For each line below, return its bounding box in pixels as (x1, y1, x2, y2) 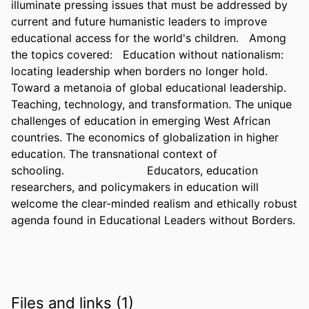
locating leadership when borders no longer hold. (11, 63, 268, 78)
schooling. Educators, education (11, 163, 258, 177)
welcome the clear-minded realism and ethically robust (11, 196, 297, 210)
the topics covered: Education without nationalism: (11, 47, 283, 61)
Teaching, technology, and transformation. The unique (11, 97, 292, 111)
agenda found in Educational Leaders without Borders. (11, 212, 295, 227)
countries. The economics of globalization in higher (11, 130, 279, 144)
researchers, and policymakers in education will (11, 179, 259, 194)
